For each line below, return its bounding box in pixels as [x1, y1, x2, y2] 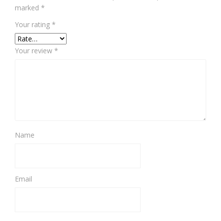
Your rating [15, 20, 52, 29]
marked [15, 3, 41, 12]
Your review [15, 46, 54, 55]
